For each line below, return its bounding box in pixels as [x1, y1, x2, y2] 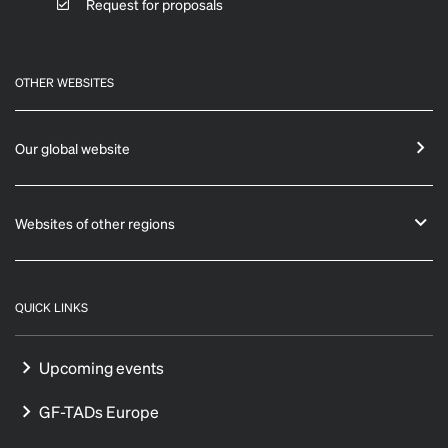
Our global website [15, 138, 130, 157]
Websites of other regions [15, 213, 175, 232]
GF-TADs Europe [39, 400, 159, 422]
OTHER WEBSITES [15, 74, 114, 90]
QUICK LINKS [15, 299, 88, 315]
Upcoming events [39, 356, 164, 378]
